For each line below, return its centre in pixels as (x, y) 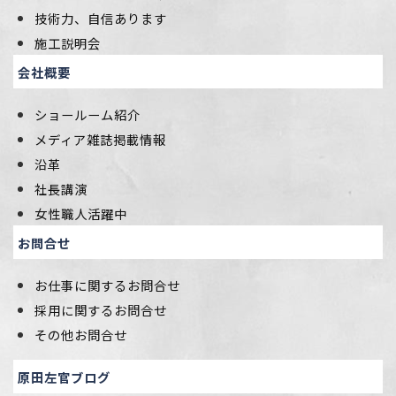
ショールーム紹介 (88, 114)
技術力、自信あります (101, 18)
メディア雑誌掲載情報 (100, 139)
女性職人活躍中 (81, 213)
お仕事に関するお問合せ (107, 285)
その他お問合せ (81, 334)
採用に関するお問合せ (101, 309)
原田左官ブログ (64, 377)
